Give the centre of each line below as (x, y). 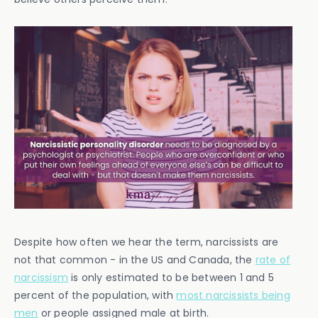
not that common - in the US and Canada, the (135, 259)
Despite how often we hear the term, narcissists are (147, 242)
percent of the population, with (95, 295)
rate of (273, 259)
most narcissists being (233, 295)
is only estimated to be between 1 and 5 (171, 277)
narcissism (41, 277)
